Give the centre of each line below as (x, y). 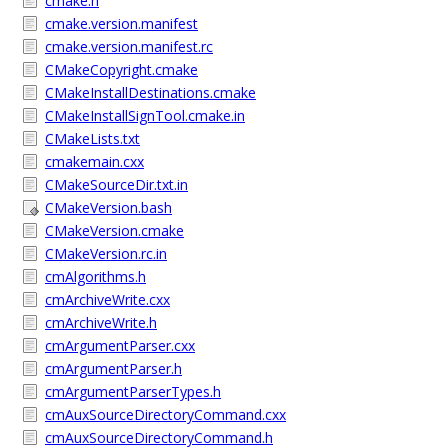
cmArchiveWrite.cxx (107, 299)
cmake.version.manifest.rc (129, 46)
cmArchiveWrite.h (101, 322)
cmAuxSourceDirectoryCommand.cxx (165, 414)
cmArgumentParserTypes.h (133, 391)
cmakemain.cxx (94, 161)
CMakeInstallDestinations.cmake (150, 92)
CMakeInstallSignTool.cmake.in (145, 115)
